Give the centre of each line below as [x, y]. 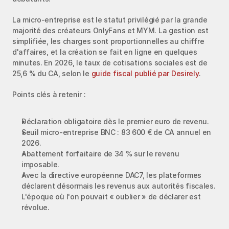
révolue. [36, 207]
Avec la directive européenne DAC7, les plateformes [112, 175]
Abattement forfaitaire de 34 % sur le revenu [100, 153]
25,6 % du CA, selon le [52, 73]
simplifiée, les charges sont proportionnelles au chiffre [108, 41]
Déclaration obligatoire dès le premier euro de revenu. [115, 121]
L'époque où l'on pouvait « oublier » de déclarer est [111, 196]
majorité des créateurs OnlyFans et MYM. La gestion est [110, 30]
